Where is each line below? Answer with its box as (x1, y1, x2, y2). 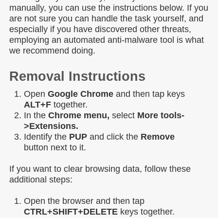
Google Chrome (48, 89, 113, 99)
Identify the (24, 132, 69, 142)
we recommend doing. (9, 46, 95, 55)
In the (24, 110, 48, 120)
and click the (87, 132, 141, 142)
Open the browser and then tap (24, 196, 145, 206)
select (109, 110, 137, 120)
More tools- (137, 110, 184, 120)
